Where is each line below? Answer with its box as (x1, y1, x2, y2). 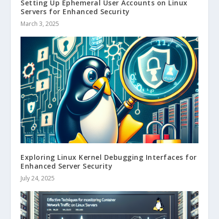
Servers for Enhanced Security (21, 6, 130, 16)
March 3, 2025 (21, 19, 60, 28)
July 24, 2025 (21, 174, 55, 182)
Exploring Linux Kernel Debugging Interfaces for (21, 152, 197, 162)
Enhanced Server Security (21, 161, 113, 171)
